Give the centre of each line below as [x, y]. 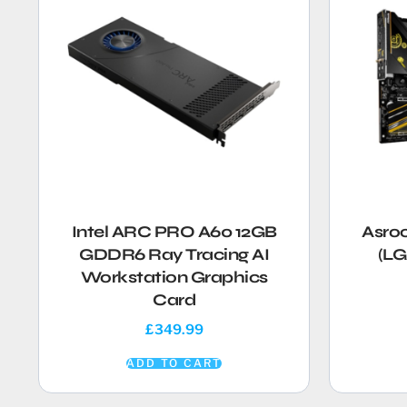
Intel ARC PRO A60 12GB [174, 232]
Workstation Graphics [174, 278]
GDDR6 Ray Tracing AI [174, 255]
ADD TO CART [174, 362]
